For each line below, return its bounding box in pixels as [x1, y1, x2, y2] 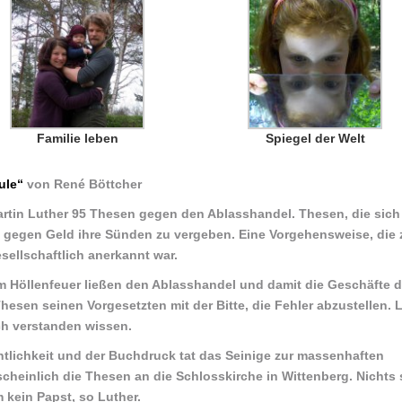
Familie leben [36, 131, 118, 145]
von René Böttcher [23, 177, 142, 191]
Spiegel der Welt [265, 131, 365, 145]
